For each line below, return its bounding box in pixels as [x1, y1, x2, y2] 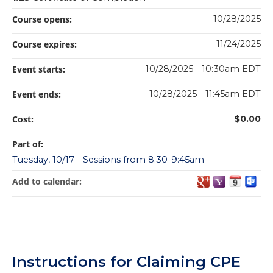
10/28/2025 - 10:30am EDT [146, 63, 261, 75]
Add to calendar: [12, 175, 84, 188]
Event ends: [12, 88, 63, 101]
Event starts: [12, 63, 68, 76]
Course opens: [12, 13, 74, 26]
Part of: [12, 138, 46, 151]
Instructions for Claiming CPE [12, 253, 241, 271]
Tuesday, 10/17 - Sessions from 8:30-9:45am [12, 154, 204, 166]
